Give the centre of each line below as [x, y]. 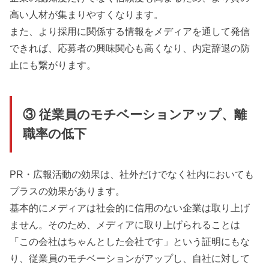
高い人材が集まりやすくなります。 [87, 14]
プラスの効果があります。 [68, 191]
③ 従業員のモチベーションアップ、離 [134, 115]
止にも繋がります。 [53, 65]
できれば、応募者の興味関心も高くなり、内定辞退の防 [130, 48]
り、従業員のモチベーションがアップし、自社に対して [130, 258]
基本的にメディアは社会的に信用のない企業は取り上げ [130, 207]
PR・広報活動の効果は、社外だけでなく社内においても [132, 174]
